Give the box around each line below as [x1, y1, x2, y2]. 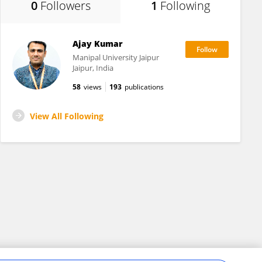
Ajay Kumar [72, 38, 123, 49]
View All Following [30, 111, 104, 122]
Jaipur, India [72, 63, 113, 73]
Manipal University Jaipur [72, 52, 159, 63]
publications [124, 82, 164, 92]
